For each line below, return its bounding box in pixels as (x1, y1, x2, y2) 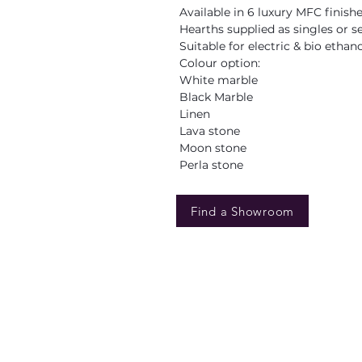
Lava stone (179, 124, 240, 138)
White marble (179, 73, 258, 87)
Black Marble (179, 90, 253, 104)
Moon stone (179, 141, 246, 155)
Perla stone (179, 158, 243, 172)
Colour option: (179, 56, 260, 70)
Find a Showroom (190, 203, 295, 219)
